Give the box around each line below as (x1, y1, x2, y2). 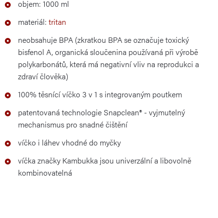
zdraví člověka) (18, 71, 68, 82)
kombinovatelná (18, 167, 72, 179)
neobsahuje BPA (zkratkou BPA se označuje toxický (18, 34, 189, 46)
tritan (49, 16, 66, 28)
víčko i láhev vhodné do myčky (18, 137, 121, 148)
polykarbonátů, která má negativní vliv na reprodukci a (18, 58, 199, 70)
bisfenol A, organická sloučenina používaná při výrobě (18, 46, 198, 58)
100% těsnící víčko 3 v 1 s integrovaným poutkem (18, 89, 182, 100)
